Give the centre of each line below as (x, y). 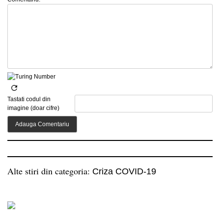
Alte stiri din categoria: (50, 171)
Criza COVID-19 (124, 171)
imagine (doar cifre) (33, 108)
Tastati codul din (29, 99)
